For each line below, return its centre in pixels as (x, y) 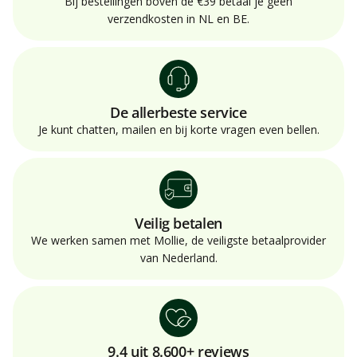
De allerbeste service (178, 112)
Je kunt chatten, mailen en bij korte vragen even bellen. (178, 129)
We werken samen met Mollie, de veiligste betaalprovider (178, 240)
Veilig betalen (178, 223)
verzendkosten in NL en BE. (178, 18)
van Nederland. (178, 257)
